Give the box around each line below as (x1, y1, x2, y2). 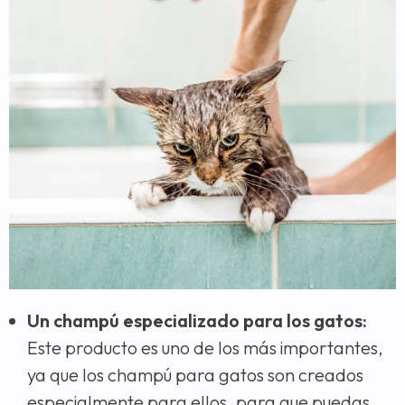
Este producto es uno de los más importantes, (27, 335, 383, 359)
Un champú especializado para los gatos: (27, 308, 367, 332)
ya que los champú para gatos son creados (27, 363, 363, 386)
